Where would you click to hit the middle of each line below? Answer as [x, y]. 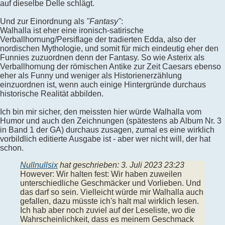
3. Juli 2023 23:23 [153, 165]
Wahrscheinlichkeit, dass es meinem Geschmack [107, 219]
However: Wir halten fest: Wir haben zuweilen [101, 174]
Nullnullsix [39, 165]
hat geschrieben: [89, 165]
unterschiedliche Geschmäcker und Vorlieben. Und [110, 183]
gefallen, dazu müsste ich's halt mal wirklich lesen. [109, 201]
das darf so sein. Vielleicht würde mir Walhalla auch [112, 192]
